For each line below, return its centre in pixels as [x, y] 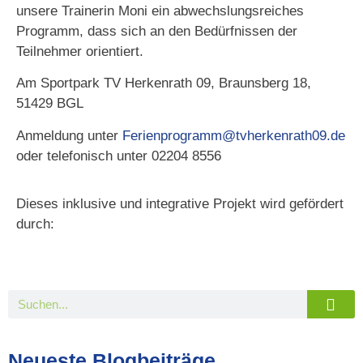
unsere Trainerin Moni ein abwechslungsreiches [160, 11]
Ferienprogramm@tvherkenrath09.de [234, 135]
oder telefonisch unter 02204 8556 [119, 156]
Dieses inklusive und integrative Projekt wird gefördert [180, 203]
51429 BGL [50, 104]
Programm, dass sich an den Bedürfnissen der [157, 31]
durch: [35, 224]
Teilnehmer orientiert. [82, 51]
